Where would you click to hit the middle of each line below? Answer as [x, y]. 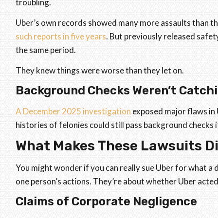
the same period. [46, 50]
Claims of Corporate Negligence [106, 201]
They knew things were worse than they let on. [100, 71]
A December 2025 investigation [73, 111]
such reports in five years [61, 36]
